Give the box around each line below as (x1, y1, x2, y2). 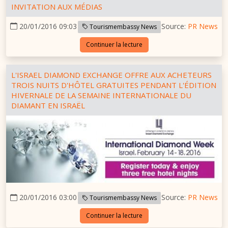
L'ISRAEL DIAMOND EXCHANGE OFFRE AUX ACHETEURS (11, 69, 212, 80)
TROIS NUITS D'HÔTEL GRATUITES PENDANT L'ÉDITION (11, 79, 216, 90)
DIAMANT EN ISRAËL (11, 100, 85, 110)
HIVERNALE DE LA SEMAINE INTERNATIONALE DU (11, 90, 191, 100)
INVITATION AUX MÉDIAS (11, 1, 102, 12)
